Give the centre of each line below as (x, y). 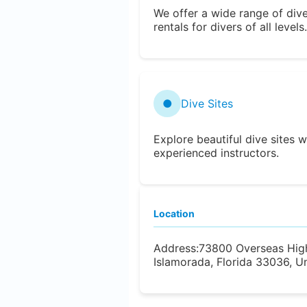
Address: (176, 248)
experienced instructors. (216, 152)
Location (174, 213)
